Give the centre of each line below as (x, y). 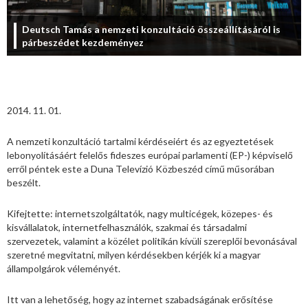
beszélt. (24, 183)
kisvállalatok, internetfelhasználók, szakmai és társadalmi (127, 228)
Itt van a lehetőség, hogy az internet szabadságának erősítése (140, 300)
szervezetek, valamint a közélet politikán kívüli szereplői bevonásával (152, 241)
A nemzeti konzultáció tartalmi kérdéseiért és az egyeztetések (140, 142)
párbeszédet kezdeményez (83, 43)
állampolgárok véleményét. (64, 269)
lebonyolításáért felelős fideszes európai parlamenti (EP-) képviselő (150, 155)
